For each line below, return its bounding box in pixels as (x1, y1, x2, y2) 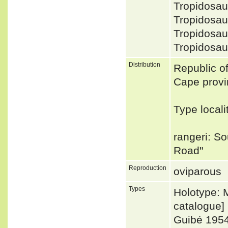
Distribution (129, 61, 160, 68)
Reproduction (129, 164, 166, 172)
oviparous (174, 165, 224, 177)
